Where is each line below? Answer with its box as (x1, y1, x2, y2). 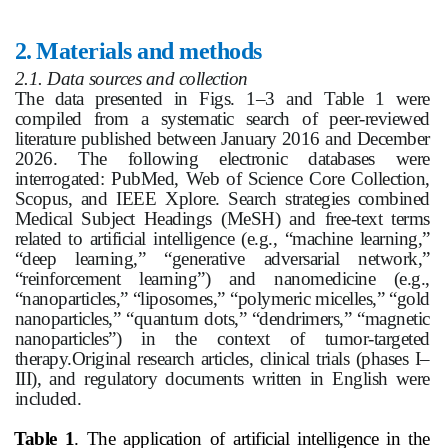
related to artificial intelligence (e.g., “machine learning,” (14, 228, 430, 250)
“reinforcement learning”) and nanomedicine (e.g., (14, 268, 430, 290)
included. (14, 388, 82, 410)
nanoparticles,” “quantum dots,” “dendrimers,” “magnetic (14, 308, 430, 330)
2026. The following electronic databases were (14, 148, 430, 170)
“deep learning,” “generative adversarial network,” (14, 248, 430, 270)
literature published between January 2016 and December (14, 128, 430, 150)
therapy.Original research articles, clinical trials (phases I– (14, 348, 430, 370)
